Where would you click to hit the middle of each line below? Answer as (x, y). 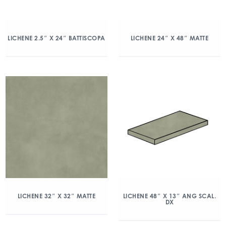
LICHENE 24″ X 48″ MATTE (169, 38)
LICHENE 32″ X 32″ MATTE (56, 196)
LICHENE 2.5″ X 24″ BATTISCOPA (56, 38)
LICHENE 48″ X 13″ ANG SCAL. (169, 196)
